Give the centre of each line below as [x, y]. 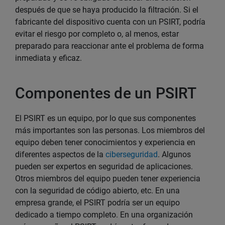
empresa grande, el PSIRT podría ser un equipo [97, 203]
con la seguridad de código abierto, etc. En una [97, 191]
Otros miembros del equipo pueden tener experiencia [108, 179]
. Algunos [174, 154]
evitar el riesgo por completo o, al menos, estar [97, 34]
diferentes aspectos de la [60, 154]
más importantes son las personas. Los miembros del [110, 130]
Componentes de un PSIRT [106, 93]
